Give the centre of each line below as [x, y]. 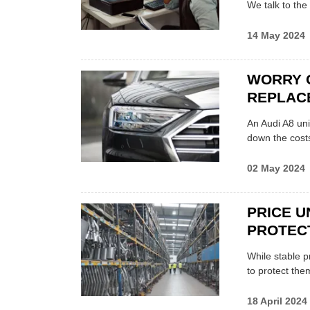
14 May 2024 [276, 35]
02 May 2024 [276, 168]
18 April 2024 [277, 301]
